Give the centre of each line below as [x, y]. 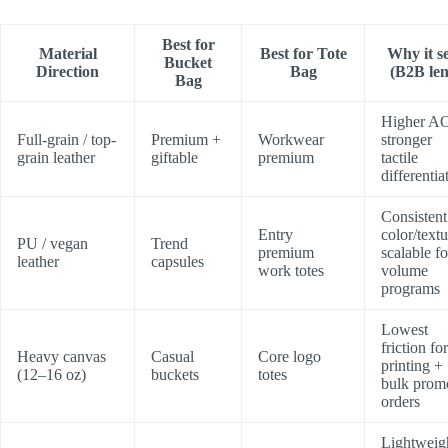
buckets [175, 374]
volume [404, 270]
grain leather [56, 157]
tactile [399, 157]
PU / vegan [52, 243]
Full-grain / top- [66, 139]
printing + [412, 365]
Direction [67, 71]
